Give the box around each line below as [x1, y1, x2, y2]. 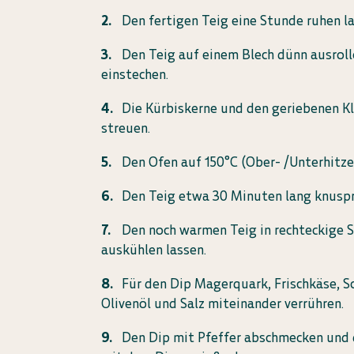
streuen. [101, 119, 151, 137]
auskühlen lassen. [101, 241, 207, 258]
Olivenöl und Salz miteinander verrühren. [101, 295, 345, 312]
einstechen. [101, 66, 169, 83]
